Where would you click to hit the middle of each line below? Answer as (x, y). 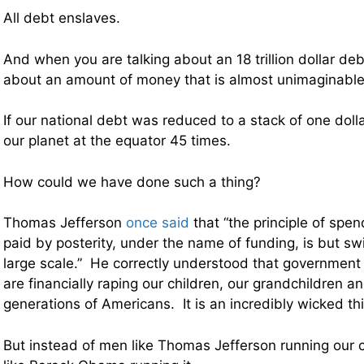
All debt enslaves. (62, 18)
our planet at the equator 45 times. (117, 141)
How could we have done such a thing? (132, 182)
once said (158, 223)
